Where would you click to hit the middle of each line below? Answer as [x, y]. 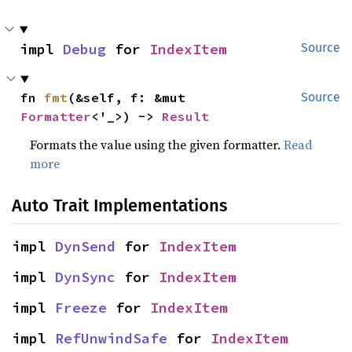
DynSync [85, 277]
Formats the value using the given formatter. [157, 145]
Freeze [81, 308]
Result [186, 117]
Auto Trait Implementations [119, 206]
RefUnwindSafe [111, 339]
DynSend [85, 247]
